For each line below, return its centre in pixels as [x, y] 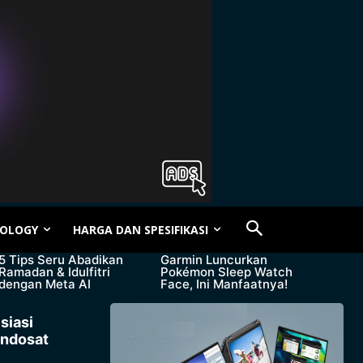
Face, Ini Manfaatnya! [224, 284]
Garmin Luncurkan [214, 260]
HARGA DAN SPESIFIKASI [141, 229]
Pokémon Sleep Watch [227, 272]
